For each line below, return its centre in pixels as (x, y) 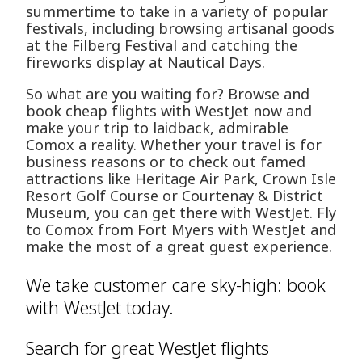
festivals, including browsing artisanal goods (180, 29)
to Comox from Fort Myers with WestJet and (181, 230)
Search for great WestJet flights (147, 348)
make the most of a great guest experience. (179, 247)
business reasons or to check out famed (166, 162)
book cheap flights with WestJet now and (169, 111)
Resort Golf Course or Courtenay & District (175, 196)
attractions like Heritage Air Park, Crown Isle (181, 179)
